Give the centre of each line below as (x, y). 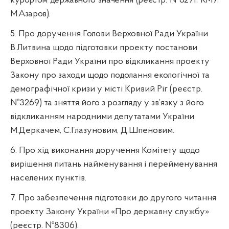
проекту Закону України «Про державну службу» (110, 212)
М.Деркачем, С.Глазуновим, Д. (70, 130)
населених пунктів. (48, 178)
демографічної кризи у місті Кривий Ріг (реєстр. (106, 89)
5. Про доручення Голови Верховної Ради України (109, 34)
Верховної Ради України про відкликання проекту (110, 61)
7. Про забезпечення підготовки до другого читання (113, 198)
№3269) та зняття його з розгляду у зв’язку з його (107, 103)
